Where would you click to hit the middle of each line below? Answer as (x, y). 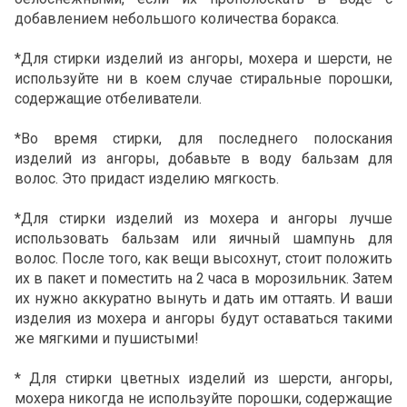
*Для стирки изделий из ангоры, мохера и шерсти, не (203, 59)
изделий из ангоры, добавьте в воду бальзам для (203, 159)
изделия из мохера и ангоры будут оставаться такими (203, 319)
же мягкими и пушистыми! (107, 339)
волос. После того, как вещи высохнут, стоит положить (203, 259)
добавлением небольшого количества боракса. (177, 19)
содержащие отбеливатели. (108, 99)
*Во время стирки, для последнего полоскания (203, 139)
